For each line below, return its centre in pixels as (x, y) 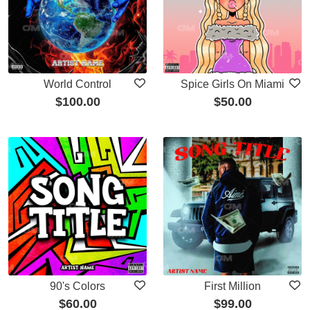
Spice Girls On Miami (232, 84)
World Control (77, 84)
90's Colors (77, 286)
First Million (232, 286)
